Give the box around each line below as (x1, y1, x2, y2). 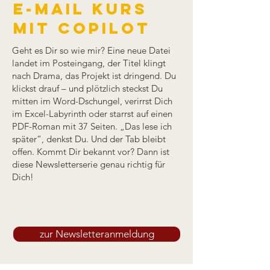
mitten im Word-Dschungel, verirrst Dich (12, 95, 172, 107)
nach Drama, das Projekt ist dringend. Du (12, 70, 176, 81)
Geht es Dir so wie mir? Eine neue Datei (12, 45, 171, 56)
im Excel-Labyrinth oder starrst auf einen (12, 108, 172, 119)
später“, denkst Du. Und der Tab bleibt (12, 133, 166, 145)
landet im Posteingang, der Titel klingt (12, 57, 166, 69)
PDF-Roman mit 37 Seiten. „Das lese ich (12, 121, 172, 132)
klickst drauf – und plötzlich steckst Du (12, 83, 163, 94)
